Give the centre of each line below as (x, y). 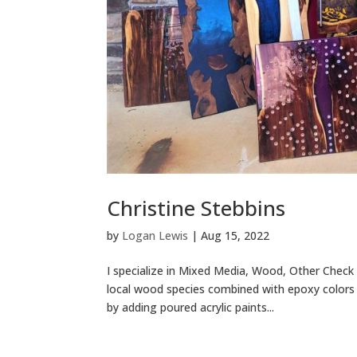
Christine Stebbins (196, 208)
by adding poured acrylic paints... (191, 307)
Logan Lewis (155, 235)
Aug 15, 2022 (235, 235)
